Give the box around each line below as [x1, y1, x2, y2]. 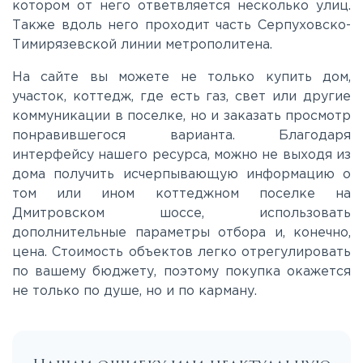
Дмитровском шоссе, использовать [12, 207, 351, 220]
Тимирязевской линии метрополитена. [12, 39, 272, 52]
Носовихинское [43, 100, 141, 112]
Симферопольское [43, 298, 160, 310]
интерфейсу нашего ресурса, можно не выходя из [12, 149, 351, 162]
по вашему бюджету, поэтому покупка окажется [12, 266, 351, 279]
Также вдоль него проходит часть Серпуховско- [12, 19, 351, 32]
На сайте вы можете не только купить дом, [12, 71, 351, 84]
